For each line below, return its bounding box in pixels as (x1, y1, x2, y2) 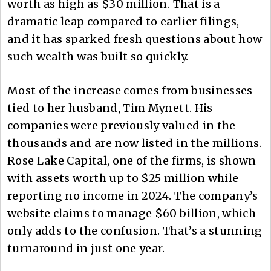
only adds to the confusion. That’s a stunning (7, 223, 263, 238)
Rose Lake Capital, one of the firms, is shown (7, 153, 256, 168)
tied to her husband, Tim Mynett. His (7, 100, 213, 115)
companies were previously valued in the (7, 118, 236, 132)
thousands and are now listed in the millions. (7, 135, 262, 150)
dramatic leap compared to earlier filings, (7, 14, 240, 28)
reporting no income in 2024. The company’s (7, 188, 258, 203)
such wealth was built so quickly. (7, 49, 189, 64)
